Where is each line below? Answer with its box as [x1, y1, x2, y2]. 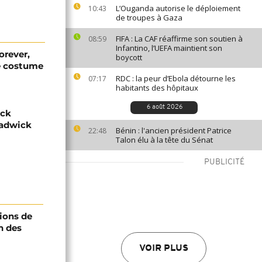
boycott [116, 52, 142, 63]
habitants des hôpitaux [116, 82, 198, 93]
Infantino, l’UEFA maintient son [116, 43, 222, 53]
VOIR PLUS [139, 244, 188, 253]
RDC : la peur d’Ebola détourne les [116, 73, 236, 84]
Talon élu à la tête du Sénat [116, 135, 213, 145]
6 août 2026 [147, 104, 182, 111]
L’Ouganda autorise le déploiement [116, 3, 240, 13]
